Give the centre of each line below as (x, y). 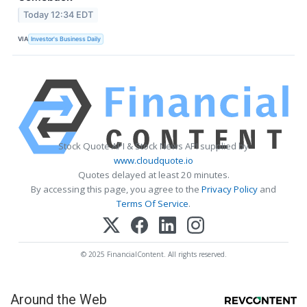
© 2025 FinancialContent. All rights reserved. (153, 255)
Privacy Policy (230, 189)
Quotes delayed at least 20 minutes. (153, 174)
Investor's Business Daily (66, 38)
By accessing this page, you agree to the (116, 189)
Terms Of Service (152, 203)
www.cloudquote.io (153, 160)
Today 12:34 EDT (59, 15)
